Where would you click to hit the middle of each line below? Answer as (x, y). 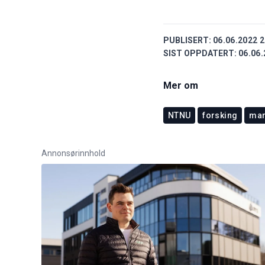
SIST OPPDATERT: (200, 53)
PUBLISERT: (187, 40)
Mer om (181, 85)
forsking (220, 115)
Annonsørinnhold (73, 153)
